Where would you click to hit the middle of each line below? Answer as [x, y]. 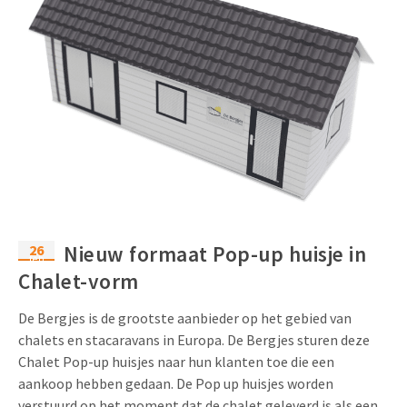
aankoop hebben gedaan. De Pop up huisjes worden [176, 383]
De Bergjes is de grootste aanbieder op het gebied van [185, 318]
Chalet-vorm [79, 281]
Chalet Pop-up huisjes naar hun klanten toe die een [176, 361]
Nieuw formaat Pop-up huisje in [215, 253]
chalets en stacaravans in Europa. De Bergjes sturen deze [194, 339]
